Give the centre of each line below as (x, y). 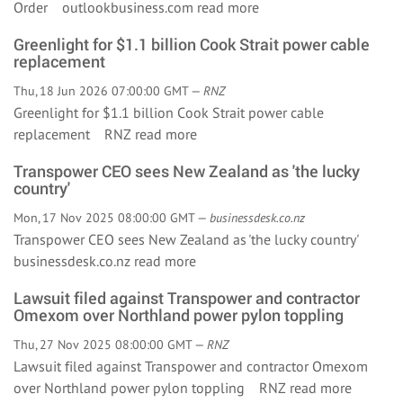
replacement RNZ (74, 134)
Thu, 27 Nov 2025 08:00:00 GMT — (110, 345)
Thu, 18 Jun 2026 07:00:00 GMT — (108, 91)
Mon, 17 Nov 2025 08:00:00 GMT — (112, 218)
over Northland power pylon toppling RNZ (152, 388)
